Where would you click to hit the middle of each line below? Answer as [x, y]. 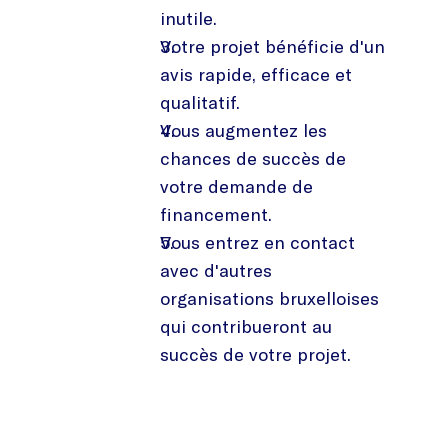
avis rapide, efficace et [256, 74]
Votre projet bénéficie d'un [272, 46]
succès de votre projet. [255, 354]
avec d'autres [216, 270]
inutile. [188, 18]
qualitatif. [200, 102]
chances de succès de [253, 158]
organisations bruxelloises [269, 298]
